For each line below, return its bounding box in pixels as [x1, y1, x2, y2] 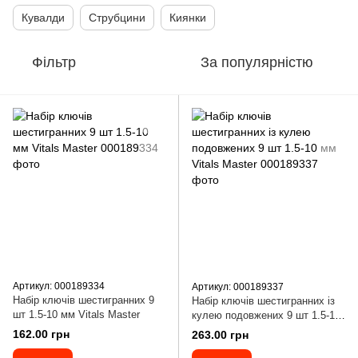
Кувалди [22, 11, 65, 24]
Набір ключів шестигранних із [192, 295, 335, 307]
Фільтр [32, 54, 76, 70]
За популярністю [201, 54, 313, 70]
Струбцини [89, 11, 145, 24]
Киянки [169, 11, 206, 24]
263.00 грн [192, 328, 249, 342]
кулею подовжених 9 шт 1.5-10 [192, 309, 340, 321]
